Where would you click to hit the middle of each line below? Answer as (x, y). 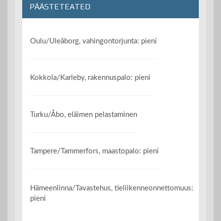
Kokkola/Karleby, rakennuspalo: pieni (91, 78)
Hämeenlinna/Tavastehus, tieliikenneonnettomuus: (112, 188)
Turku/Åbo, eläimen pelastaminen (84, 114)
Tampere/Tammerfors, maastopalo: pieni (95, 151)
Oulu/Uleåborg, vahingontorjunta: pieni (94, 41)
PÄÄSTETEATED (60, 6)
